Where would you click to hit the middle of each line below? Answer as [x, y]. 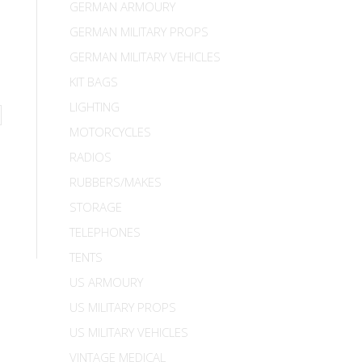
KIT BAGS [94, 82]
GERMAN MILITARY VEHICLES [145, 57]
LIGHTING [95, 107]
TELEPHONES [105, 232]
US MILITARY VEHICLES [129, 332]
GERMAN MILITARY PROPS [139, 32]
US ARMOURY [106, 282]
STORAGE [96, 207]
